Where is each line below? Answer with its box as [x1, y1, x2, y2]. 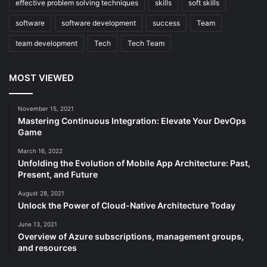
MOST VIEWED [9, 72, 74, 83]
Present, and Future [18, 169, 98, 179]
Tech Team [128, 38, 164, 48]
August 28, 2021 [18, 189, 64, 197]
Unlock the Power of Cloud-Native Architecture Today [18, 200, 235, 210]
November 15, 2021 [18, 104, 74, 112]
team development [15, 38, 77, 48]
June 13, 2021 [18, 220, 57, 228]
